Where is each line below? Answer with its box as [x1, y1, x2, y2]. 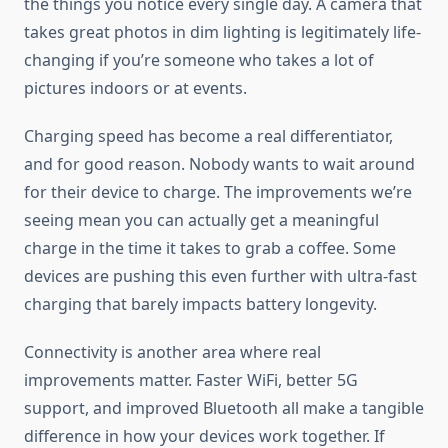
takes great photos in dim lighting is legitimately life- [24, 21, 421, 44]
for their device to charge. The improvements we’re [24, 181, 412, 204]
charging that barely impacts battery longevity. [24, 293, 377, 316]
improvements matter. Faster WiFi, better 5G [24, 369, 358, 392]
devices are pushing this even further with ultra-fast [24, 265, 417, 288]
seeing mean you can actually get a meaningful [24, 209, 379, 232]
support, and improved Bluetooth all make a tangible [24, 397, 424, 420]
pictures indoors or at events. [24, 77, 247, 100]
